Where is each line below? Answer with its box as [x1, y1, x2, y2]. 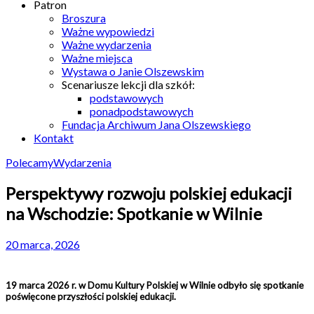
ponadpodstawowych [90, 104, 193, 118]
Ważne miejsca [62, 51, 132, 64]
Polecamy [6, 156, 53, 169]
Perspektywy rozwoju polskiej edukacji [6, 182, 292, 203]
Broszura [62, 11, 106, 25]
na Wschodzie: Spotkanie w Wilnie [6, 203, 262, 224]
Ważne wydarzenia [62, 38, 151, 51]
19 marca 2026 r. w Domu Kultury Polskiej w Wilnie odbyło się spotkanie [6, 279, 303, 291]
